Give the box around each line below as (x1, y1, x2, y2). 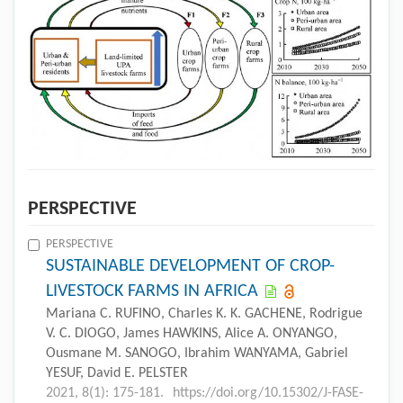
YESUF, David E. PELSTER (46, 365, 188, 381)
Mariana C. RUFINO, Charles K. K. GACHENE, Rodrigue (46, 306, 363, 321)
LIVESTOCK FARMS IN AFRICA (46, 282, 258, 300)
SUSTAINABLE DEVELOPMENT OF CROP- (46, 256, 335, 275)
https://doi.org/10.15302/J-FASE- (173, 385, 363, 400)
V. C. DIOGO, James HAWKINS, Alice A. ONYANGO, (46, 326, 337, 341)
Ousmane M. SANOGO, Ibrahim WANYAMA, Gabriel (46, 345, 348, 361)
